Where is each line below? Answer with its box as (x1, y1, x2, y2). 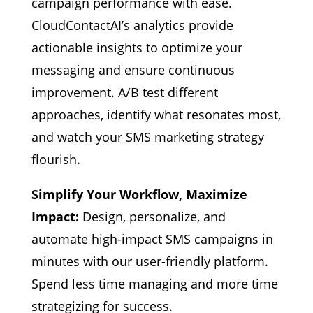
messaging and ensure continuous (31, 61, 235, 79)
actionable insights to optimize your (31, 39, 242, 57)
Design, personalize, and (78, 208, 226, 226)
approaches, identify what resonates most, (31, 106, 281, 124)
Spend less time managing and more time (31, 275, 278, 293)
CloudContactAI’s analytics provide (31, 17, 233, 34)
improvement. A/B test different (31, 84, 218, 101)
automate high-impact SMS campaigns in (31, 231, 273, 248)
